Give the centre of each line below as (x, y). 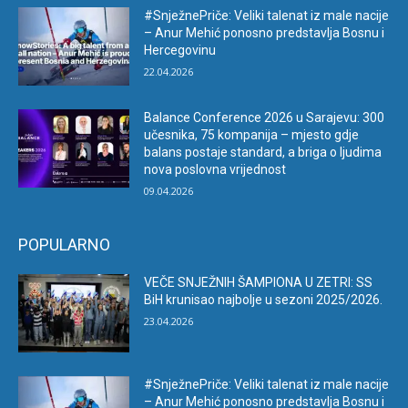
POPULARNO (64, 245)
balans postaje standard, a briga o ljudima (263, 153)
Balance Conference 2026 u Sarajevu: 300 (265, 118)
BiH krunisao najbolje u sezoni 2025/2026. (264, 300)
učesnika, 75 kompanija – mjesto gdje (252, 135)
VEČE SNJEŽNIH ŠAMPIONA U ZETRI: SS (259, 283)
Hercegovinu (180, 51)
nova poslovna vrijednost (215, 170)
